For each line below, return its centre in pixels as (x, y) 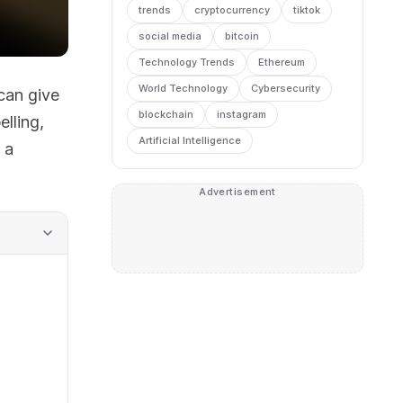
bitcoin (242, 36)
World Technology (183, 88)
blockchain (166, 114)
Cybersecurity (286, 88)
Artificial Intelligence (190, 140)
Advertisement (237, 192)
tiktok (307, 10)
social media (170, 36)
